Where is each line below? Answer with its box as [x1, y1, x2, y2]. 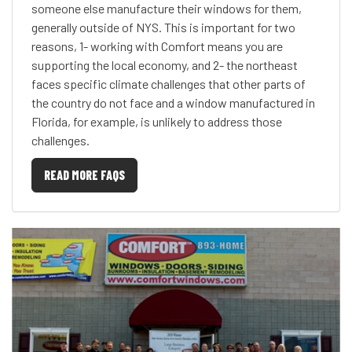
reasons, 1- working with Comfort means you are [31, 38, 283, 53]
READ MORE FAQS [44, 167, 125, 182]
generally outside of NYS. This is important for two [31, 20, 295, 35]
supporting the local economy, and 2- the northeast [31, 57, 298, 72]
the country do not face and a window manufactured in [31, 95, 315, 110]
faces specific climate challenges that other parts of [31, 76, 306, 91]
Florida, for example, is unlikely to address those [31, 114, 282, 129]
